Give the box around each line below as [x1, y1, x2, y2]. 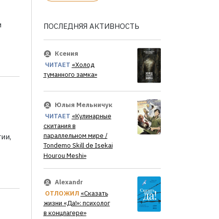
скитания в [43, 122, 76, 131]
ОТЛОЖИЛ [44, 189, 79, 197]
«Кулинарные [71, 112, 111, 121]
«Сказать [80, 189, 108, 197]
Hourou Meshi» [43, 151, 87, 160]
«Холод [71, 61, 94, 69]
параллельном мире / [43, 131, 108, 140]
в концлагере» [43, 209, 87, 218]
